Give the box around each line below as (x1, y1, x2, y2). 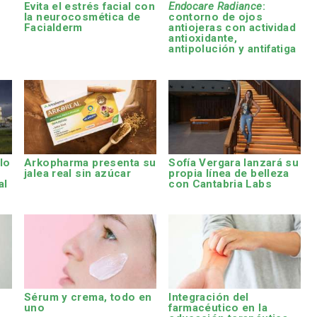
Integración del (168, 291, 249, 304)
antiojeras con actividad (168, 21, 296, 35)
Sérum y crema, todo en (24, 291, 152, 304)
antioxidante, (168, 32, 238, 45)
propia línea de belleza (168, 166, 289, 180)
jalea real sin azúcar (24, 166, 132, 180)
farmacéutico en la (168, 301, 267, 315)
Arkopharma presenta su (24, 156, 156, 169)
